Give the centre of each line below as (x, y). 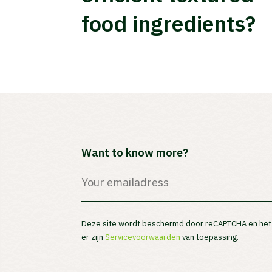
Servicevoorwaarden (143, 237)
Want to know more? (135, 152)
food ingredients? (169, 23)
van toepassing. (210, 237)
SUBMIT (51, 190)
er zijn (93, 237)
